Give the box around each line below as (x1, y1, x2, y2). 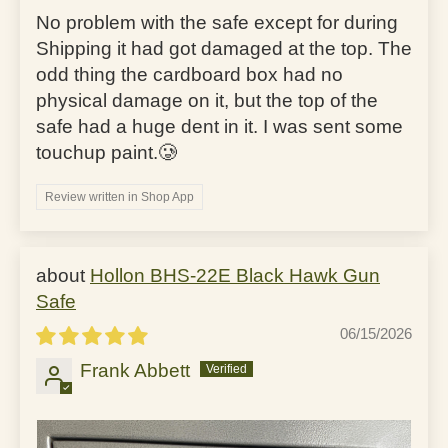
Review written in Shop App (45, 189, 194, 204)
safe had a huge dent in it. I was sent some (36, 115, 403, 137)
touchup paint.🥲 (36, 141, 177, 163)
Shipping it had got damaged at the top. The (36, 37, 412, 59)
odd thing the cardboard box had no (36, 63, 343, 85)
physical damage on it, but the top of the (36, 89, 378, 111)
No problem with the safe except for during (36, 11, 398, 33)
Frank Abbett (80, 359, 190, 381)
